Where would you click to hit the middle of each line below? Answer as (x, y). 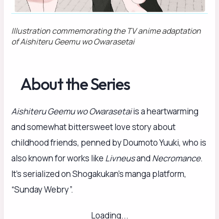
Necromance (176, 158)
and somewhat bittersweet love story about (93, 127)
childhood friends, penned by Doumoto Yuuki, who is (109, 143)
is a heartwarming (165, 111)
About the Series (75, 84)
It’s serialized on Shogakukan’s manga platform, (99, 174)
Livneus (120, 158)
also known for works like (58, 158)
